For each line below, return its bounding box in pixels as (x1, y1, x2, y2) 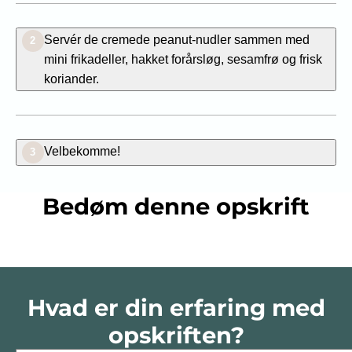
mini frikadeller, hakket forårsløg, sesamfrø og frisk (43, 51, 322, 66)
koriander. (43, 71, 99, 86)
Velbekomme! (43, 143, 120, 158)
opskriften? (108, 321, 244, 349)
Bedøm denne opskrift (42, 192, 310, 220)
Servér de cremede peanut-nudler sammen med (43, 31, 310, 46)
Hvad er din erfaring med (27, 293, 325, 321)
